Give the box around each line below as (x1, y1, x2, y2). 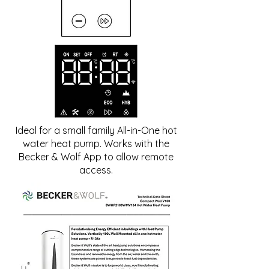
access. (79, 164, 113, 176)
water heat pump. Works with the (23, 138, 169, 150)
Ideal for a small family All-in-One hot (15, 124, 177, 136)
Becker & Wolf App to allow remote (19, 151, 174, 163)
